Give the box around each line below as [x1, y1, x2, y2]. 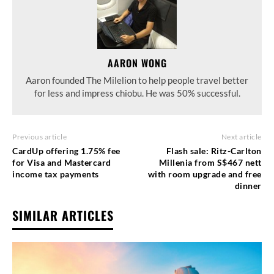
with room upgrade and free [147, 168, 262, 179]
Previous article [12, 131, 67, 141]
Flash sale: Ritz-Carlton [166, 145, 262, 156]
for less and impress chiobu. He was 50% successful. [34, 87, 240, 98]
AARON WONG [107, 55, 167, 70]
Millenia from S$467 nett [158, 157, 262, 168]
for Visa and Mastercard [12, 157, 111, 168]
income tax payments [12, 168, 99, 179]
